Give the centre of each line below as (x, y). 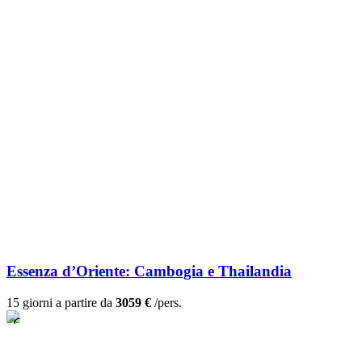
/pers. (166, 303)
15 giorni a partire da (61, 303)
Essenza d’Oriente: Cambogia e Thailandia (149, 271)
